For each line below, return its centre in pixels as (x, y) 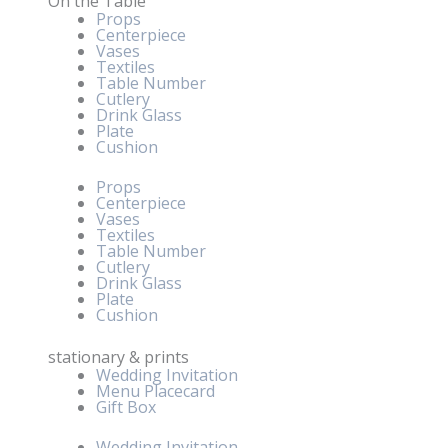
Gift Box (126, 406)
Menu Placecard (155, 390)
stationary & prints (118, 356)
